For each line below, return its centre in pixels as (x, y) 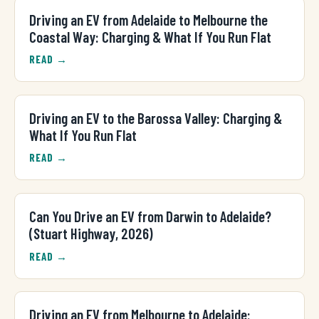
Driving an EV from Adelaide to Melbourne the (148, 19)
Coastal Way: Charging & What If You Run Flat (150, 36)
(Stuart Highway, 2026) (91, 234)
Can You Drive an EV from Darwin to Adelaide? (150, 216)
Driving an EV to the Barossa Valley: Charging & (156, 117)
